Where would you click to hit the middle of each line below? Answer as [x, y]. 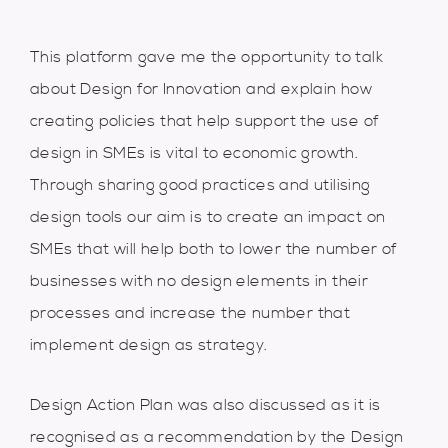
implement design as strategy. [149, 344]
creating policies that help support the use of [205, 120]
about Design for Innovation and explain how [201, 88]
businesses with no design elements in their [199, 280]
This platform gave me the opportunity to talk [206, 56]
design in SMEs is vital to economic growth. [194, 152]
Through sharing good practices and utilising [200, 184]
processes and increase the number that [190, 312]
